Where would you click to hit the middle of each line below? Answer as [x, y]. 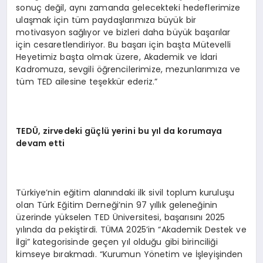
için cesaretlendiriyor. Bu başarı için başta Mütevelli [123, 44]
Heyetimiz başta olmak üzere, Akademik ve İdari [117, 57]
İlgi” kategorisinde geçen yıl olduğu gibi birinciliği [117, 242]
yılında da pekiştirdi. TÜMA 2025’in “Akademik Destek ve [131, 229]
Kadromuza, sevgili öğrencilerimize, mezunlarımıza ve [128, 69]
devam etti [41, 143]
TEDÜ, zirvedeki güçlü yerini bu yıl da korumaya [119, 131]
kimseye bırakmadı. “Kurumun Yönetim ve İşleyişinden [129, 254]
